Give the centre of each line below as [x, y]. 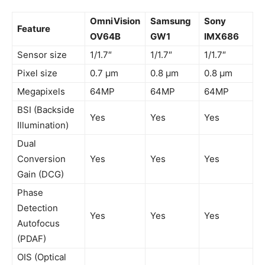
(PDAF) [32, 239]
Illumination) [43, 125]
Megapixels [41, 92]
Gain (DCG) [41, 174]
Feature [34, 29]
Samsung [171, 21]
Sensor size [42, 55]
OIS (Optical [42, 257]
